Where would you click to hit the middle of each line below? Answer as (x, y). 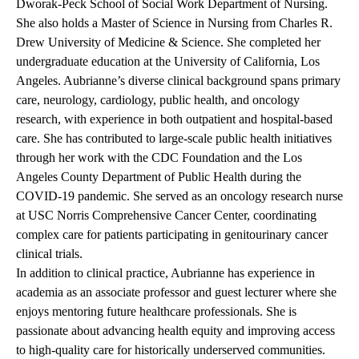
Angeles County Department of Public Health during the (159, 177)
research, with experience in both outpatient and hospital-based (174, 119)
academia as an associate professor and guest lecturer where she (176, 292)
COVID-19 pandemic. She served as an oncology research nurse (179, 196)
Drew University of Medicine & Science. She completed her (168, 42)
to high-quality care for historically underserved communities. (171, 350)
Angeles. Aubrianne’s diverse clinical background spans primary (178, 81)
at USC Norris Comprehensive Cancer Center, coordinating (166, 216)
